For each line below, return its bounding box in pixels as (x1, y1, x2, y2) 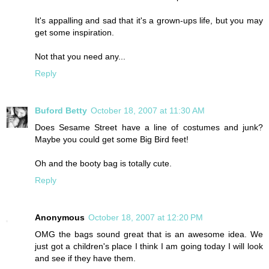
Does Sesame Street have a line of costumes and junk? (35, 122, 263, 133)
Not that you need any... (35, 52, 125, 62)
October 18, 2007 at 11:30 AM (91, 106, 205, 116)
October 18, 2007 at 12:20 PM (88, 213, 203, 223)
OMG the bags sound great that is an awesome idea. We (35, 229, 263, 240)
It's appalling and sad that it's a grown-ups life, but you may (35, 16, 263, 26)
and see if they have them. (35, 253, 136, 264)
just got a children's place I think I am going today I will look (35, 241, 263, 252)
